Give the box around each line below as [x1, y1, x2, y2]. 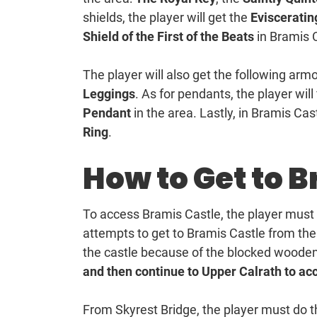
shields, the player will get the [83, 10, 250, 25]
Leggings [83, 86, 135, 102]
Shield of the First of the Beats [83, 29, 257, 45]
